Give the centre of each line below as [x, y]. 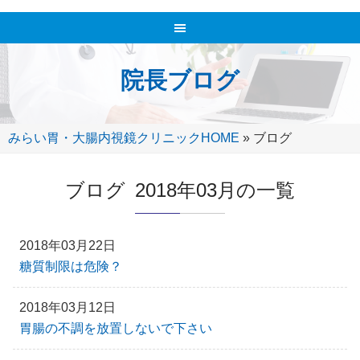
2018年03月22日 [67, 245]
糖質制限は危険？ [71, 266]
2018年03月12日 [67, 307]
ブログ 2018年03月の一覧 [180, 190]
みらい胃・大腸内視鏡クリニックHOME [124, 138]
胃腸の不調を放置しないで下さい [116, 328]
